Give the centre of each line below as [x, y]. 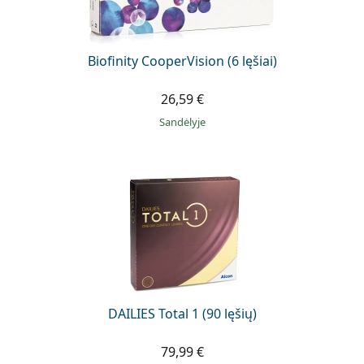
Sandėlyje [185, 121]
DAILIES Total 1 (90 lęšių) [182, 313]
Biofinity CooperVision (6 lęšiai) [182, 61]
